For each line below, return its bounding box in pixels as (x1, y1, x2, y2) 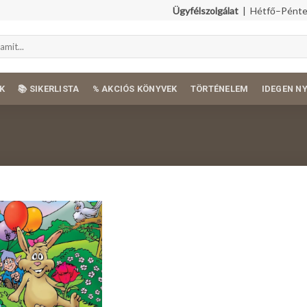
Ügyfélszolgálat (173, 4, 238, 16)
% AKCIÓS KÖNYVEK (92, 84, 177, 94)
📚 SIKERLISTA (18, 84, 79, 94)
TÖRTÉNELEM (190, 84, 249, 94)
